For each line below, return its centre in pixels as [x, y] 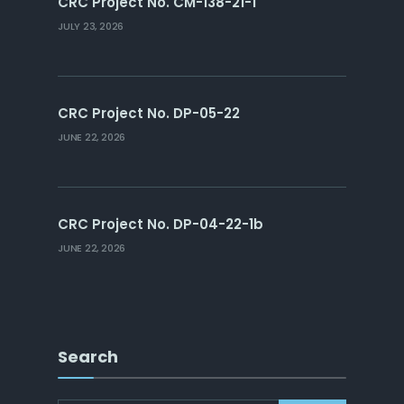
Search [88, 356]
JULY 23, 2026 [91, 26]
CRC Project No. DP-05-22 [149, 113]
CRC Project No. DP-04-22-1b [161, 224]
